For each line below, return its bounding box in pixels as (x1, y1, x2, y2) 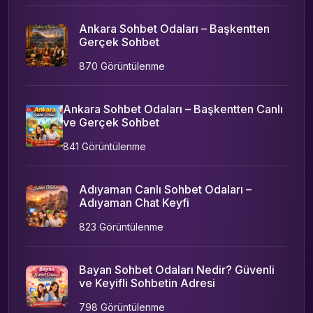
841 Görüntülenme (63, 140, 147, 152)
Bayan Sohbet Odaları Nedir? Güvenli (79, 262, 275, 277)
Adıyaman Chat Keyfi (79, 195, 189, 210)
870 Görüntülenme (79, 59, 165, 72)
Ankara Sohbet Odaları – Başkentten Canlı (63, 101, 284, 116)
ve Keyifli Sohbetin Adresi (79, 275, 215, 290)
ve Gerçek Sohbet (63, 115, 160, 129)
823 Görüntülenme (79, 220, 163, 233)
